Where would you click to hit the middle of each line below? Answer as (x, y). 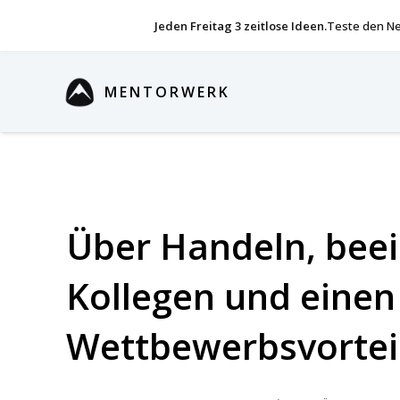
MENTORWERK (167, 92)
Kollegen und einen (231, 296)
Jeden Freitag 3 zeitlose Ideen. (241, 25)
